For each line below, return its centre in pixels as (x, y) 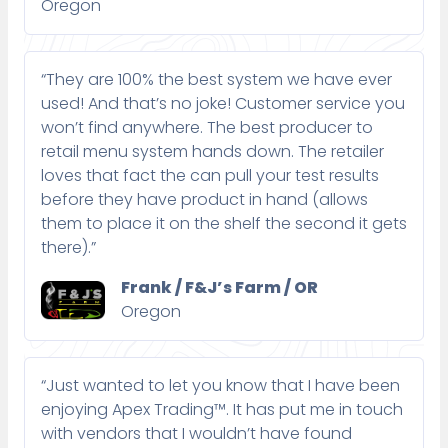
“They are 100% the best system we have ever (216, 80)
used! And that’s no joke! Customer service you (223, 104)
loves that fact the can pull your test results (210, 176)
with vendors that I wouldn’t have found (196, 434)
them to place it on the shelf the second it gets (224, 224)
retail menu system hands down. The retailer (212, 152)
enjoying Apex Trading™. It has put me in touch (222, 410)
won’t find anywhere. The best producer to (207, 128)
